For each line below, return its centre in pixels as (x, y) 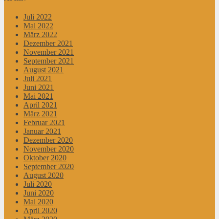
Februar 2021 (44, 122)
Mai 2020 (38, 201)
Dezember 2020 (48, 140)
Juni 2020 (39, 193)
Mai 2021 (38, 96)
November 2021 (49, 52)
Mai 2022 (38, 25)
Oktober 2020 (45, 157)
